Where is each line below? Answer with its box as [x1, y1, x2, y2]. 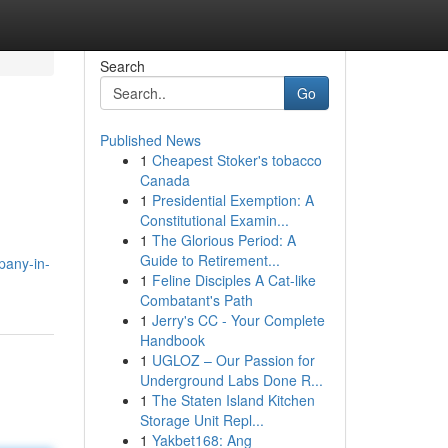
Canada [139, 170, 190, 190]
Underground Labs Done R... [139, 370, 323, 390]
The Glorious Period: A [151, 230, 296, 250]
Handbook [139, 330, 205, 350]
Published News [99, 130, 201, 150]
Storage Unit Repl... [139, 410, 264, 430]
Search [99, 56, 145, 76]
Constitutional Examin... [139, 210, 289, 230]
